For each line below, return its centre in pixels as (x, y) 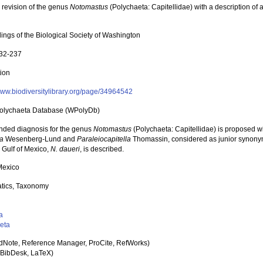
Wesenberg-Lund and (41, 139)
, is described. (102, 149)
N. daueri (65, 149)
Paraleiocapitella (104, 139)
